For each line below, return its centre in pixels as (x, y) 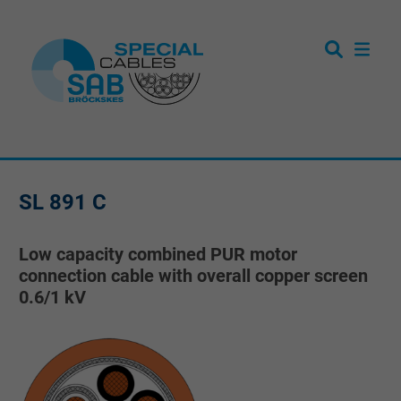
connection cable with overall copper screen (193, 276)
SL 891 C (63, 202)
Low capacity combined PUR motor (158, 254)
